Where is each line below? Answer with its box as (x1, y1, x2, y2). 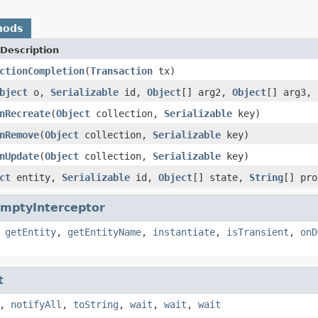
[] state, (192, 171, 249, 183)
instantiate (153, 226, 215, 238)
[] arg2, (181, 86, 232, 98)
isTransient (226, 226, 289, 238)
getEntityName (67, 226, 141, 238)
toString (73, 298, 119, 310)
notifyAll (11, 298, 62, 310)
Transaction (90, 65, 153, 77)
